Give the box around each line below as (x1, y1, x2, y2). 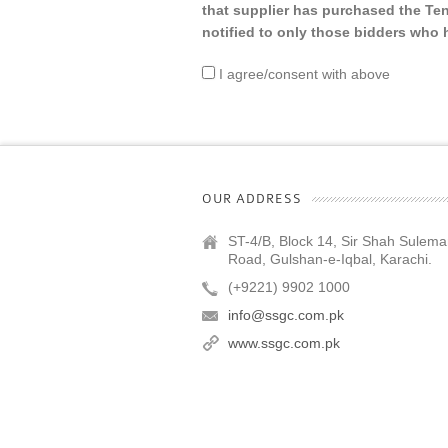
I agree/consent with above (215, 66, 390, 82)
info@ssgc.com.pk (228, 307, 344, 323)
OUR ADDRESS (202, 191, 302, 206)
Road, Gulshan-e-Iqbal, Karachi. (228, 251, 432, 267)
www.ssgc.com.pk (228, 335, 340, 351)
